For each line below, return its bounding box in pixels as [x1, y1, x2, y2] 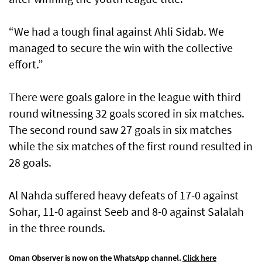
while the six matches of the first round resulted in [9, 139, 253, 154]
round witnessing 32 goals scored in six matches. [9, 106, 244, 121]
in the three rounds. [9, 220, 105, 236]
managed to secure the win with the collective [9, 40, 233, 56]
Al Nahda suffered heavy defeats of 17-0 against [9, 188, 239, 203]
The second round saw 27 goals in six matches [9, 122, 232, 137]
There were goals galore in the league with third [9, 89, 241, 105]
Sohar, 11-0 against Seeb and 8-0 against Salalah [9, 204, 244, 219]
